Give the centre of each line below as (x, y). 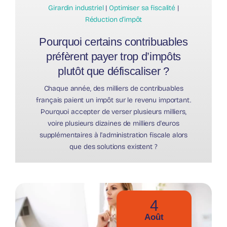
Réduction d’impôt (113, 19)
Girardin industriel (76, 8)
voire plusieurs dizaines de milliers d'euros (113, 123)
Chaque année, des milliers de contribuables (113, 88)
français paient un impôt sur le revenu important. (113, 100)
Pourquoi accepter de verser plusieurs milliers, (113, 111)
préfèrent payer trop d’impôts (113, 56)
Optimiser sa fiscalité (142, 8)
